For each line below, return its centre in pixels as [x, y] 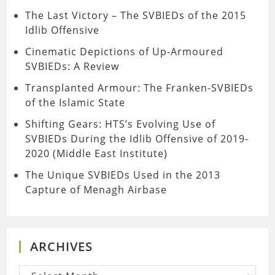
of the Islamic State [76, 103]
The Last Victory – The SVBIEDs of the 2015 [136, 15]
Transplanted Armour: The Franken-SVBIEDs [140, 88]
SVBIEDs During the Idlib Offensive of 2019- [137, 139]
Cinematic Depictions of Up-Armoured [125, 52]
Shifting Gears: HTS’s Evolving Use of [121, 124]
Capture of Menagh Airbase [96, 190]
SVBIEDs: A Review [72, 66]
